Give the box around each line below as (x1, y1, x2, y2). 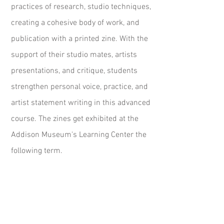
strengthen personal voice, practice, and (11, 82, 148, 92)
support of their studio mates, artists (11, 50, 137, 60)
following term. (11, 146, 62, 156)
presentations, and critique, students (11, 66, 137, 76)
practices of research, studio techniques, (11, 2, 151, 12)
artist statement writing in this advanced (11, 98, 150, 108)
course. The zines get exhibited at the (11, 114, 138, 124)
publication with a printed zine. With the (11, 34, 148, 44)
